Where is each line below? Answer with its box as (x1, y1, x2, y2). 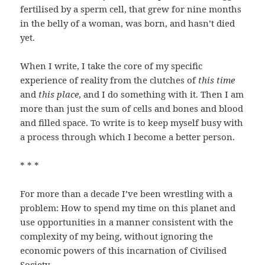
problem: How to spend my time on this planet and (20, 202, 236, 214)
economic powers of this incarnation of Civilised (20, 244, 227, 257)
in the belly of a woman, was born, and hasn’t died (20, 17, 235, 30)
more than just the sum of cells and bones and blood (20, 102, 244, 115)
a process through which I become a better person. (20, 131, 235, 143)
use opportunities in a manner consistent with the (20, 216, 234, 228)
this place (38, 88, 79, 101)
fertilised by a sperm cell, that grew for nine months (20, 3, 242, 15)
